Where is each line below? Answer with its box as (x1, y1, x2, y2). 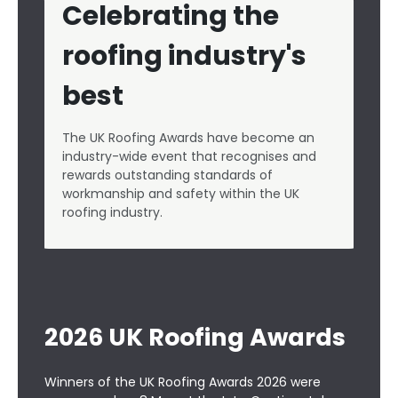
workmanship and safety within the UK (62, 185, 299, 203)
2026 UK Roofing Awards (44, 321, 346, 354)
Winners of (44, 373, 115, 391)
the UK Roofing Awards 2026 (115, 373, 287, 391)
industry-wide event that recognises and (62, 147, 316, 165)
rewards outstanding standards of (62, 166, 273, 184)
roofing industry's (62, 37, 306, 75)
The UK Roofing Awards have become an (62, 129, 314, 147)
